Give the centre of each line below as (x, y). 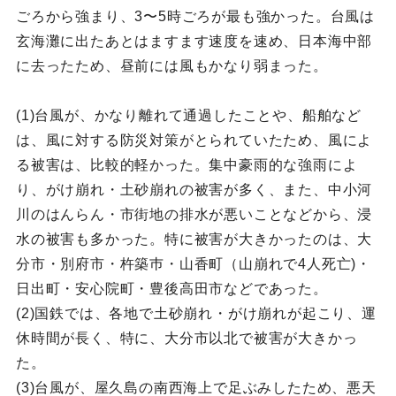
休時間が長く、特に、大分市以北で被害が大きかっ (187, 339)
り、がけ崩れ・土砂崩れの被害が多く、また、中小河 (194, 190)
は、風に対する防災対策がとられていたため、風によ (194, 141)
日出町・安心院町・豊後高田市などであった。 (171, 289)
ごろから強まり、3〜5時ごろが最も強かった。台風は (195, 17)
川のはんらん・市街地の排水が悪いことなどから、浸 (194, 215)
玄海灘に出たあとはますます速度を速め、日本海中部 (194, 42)
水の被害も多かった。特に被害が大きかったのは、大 (194, 240)
